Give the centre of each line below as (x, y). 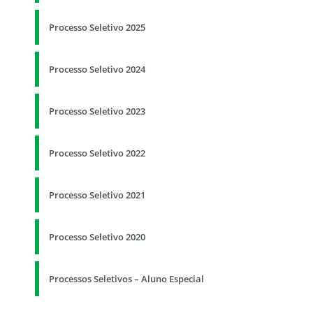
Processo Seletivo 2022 (97, 153)
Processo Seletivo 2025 (97, 27)
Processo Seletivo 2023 (97, 111)
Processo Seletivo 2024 (97, 69)
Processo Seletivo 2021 (97, 195)
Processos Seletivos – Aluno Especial (126, 278)
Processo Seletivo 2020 (97, 236)
